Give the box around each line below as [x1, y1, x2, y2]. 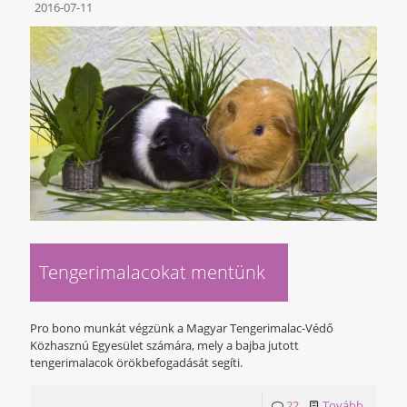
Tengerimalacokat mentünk [39, 260, 265, 285]
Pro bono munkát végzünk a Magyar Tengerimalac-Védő [30, 320, 333, 337]
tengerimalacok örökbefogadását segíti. [30, 354, 243, 372]
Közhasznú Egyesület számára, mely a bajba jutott [30, 337, 299, 354]
